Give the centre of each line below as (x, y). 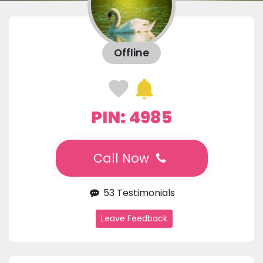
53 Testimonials (138, 193)
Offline (131, 53)
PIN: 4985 (131, 118)
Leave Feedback (134, 219)
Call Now (123, 159)
